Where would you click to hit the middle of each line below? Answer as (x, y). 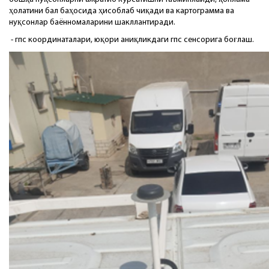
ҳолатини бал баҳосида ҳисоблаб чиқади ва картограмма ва (122, 11)
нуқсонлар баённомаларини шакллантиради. (92, 22)
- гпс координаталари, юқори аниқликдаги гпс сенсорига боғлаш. (131, 40)
